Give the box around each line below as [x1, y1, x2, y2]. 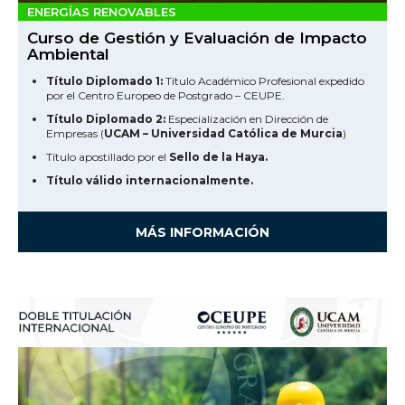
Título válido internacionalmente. [46, 173, 253, 187]
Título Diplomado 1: [46, 73, 163, 88]
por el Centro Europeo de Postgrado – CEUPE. [46, 88, 285, 102]
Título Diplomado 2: [46, 111, 165, 126]
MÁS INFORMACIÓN [136, 223, 269, 240]
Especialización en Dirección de [165, 111, 328, 126]
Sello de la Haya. [169, 149, 268, 164]
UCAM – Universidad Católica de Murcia [104, 126, 343, 140]
